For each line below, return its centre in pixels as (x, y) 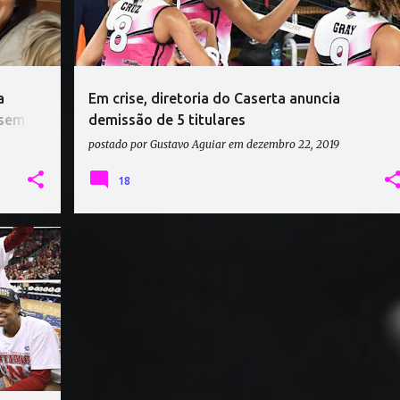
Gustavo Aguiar (188, 144)
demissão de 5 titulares (167, 120)
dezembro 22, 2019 (293, 144)
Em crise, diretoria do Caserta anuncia (214, 98)
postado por (119, 144)
